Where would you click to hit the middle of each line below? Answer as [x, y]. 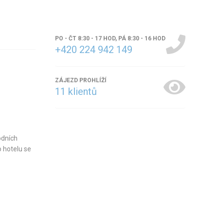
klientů [82, 91]
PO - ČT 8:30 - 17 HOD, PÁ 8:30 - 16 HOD [110, 38]
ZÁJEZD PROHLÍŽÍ [81, 80]
